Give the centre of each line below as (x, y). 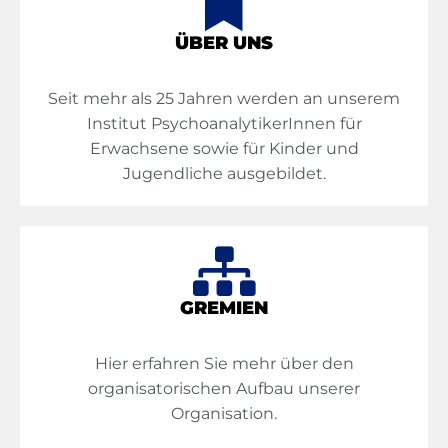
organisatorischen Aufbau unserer (224, 389)
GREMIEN (224, 308)
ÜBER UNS (224, 43)
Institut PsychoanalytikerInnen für (224, 124)
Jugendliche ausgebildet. (224, 174)
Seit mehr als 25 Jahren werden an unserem (224, 99)
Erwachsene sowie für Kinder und (224, 149)
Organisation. (224, 414)
